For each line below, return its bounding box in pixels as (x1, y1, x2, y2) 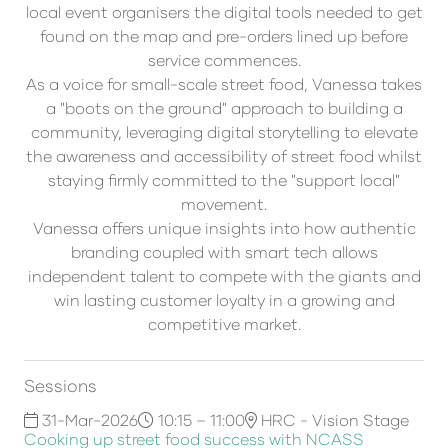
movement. (181, 194, 267, 214)
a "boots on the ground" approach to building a (45, 98, 403, 118)
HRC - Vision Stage (257, 410, 409, 430)
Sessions (24, 375, 97, 397)
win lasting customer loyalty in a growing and (53, 290, 395, 310)
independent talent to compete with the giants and (27, 266, 421, 286)
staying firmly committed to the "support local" (48, 170, 400, 190)
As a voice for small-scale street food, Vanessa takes (26, 74, 422, 94)
